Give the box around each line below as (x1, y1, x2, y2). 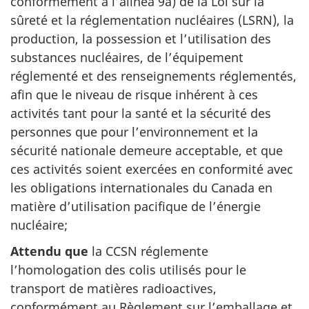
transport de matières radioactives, (10, 280, 217, 297)
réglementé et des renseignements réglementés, (10, 67, 297, 84)
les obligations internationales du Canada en (10, 179, 272, 196)
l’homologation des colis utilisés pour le (10, 261, 246, 278)
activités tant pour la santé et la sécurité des (10, 104, 271, 121)
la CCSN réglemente (88, 243, 208, 259)
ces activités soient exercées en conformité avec (10, 160, 293, 177)
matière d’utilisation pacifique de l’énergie (10, 197, 261, 215)
